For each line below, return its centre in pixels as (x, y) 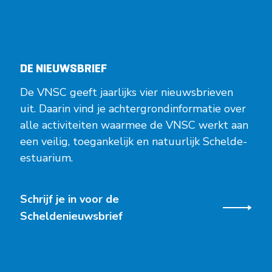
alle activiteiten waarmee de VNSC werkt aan (134, 125)
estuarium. (47, 158)
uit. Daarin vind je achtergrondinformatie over (133, 108)
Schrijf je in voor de (70, 199)
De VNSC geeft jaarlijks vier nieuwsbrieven (127, 92)
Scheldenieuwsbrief (72, 216)
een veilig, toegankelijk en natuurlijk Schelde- (134, 141)
